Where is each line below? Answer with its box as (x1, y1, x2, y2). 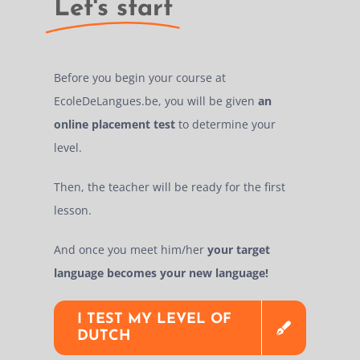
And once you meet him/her (54, 241, 208, 257)
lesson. (54, 202, 92, 218)
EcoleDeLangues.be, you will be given (54, 92, 259, 108)
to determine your (175, 116, 276, 132)
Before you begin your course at (54, 69, 227, 85)
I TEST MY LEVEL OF (77, 311, 232, 327)
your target (207, 241, 271, 257)
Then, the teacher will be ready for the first (54, 178, 286, 194)
